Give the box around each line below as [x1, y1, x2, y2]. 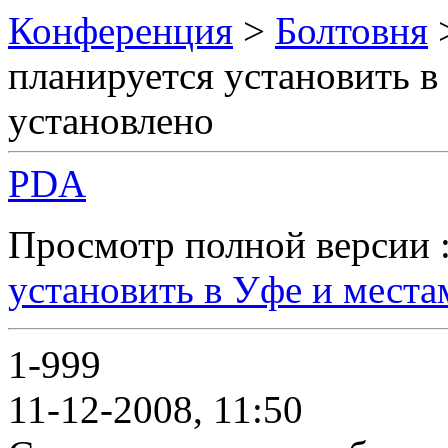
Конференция [8, 9, 233, 52]
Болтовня [275, 9, 428, 52]
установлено [8, 99, 214, 142]
